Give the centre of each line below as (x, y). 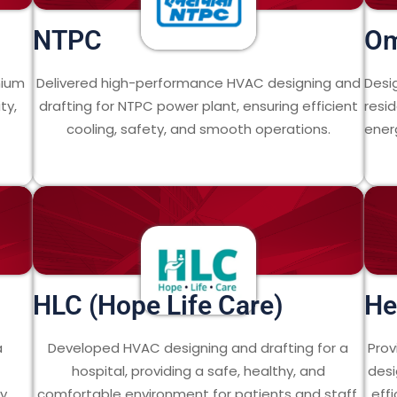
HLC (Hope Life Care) (159, 305)
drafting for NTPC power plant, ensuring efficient (198, 106)
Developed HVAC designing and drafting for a (198, 348)
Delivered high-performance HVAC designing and (198, 83)
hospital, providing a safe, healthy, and (198, 371)
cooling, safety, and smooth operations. (198, 129)
